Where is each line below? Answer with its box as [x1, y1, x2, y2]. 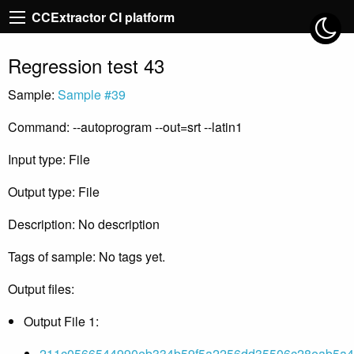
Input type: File [8, 149, 90, 168]
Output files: [8, 279, 74, 298]
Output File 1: [24, 311, 99, 330]
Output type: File [8, 182, 100, 201]
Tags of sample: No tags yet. [8, 247, 165, 265]
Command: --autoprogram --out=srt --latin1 [8, 117, 243, 136]
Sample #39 [58, 85, 126, 104]
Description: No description [8, 214, 160, 233]
